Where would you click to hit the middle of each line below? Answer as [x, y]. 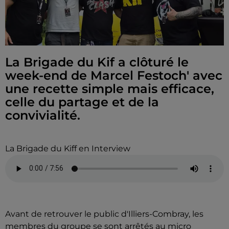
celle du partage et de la [82, 102]
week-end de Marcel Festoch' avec [114, 75]
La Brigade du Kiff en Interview [68, 148]
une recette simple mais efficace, [110, 88]
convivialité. [43, 115]
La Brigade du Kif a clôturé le [97, 62]
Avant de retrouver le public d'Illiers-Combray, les [104, 214]
